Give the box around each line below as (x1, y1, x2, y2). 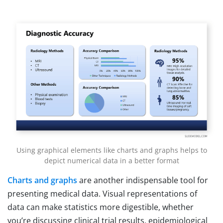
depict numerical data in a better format (44, 155, 179, 165)
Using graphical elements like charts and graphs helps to (16, 145, 207, 155)
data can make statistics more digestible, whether (7, 201, 194, 213)
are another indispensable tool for (77, 174, 208, 186)
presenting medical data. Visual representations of (7, 188, 197, 199)
